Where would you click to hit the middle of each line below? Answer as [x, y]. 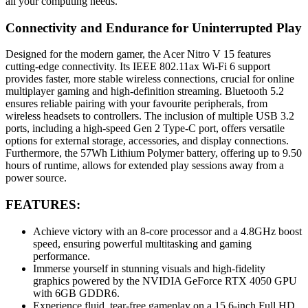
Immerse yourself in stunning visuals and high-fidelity [149, 268]
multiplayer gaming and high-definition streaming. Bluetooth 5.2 [145, 91]
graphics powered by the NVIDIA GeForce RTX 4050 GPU [165, 280]
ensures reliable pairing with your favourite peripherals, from [136, 104]
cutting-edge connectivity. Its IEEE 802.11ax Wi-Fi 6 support [138, 67]
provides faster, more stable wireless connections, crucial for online [150, 79]
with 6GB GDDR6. [76, 293]
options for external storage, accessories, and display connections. [147, 141]
